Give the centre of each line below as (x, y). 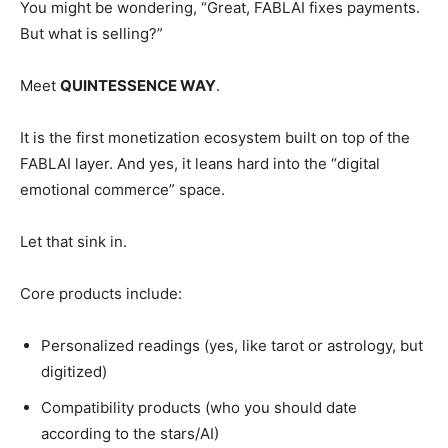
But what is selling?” (91, 33)
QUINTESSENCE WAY (138, 85)
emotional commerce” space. (122, 189)
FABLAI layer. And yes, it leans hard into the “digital (200, 163)
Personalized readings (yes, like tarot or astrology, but (232, 345)
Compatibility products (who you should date (199, 407)
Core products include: (101, 293)
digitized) (74, 371)
